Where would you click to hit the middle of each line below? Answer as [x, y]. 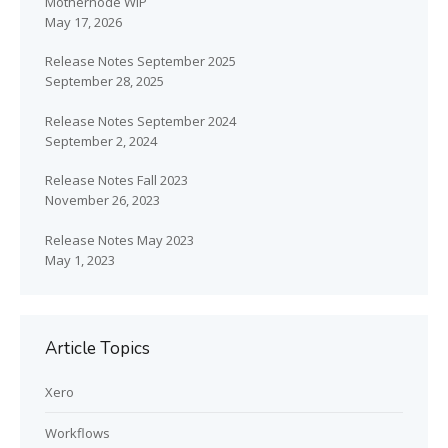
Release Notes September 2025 [140, 61]
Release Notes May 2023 [119, 239]
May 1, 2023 [80, 259]
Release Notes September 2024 [140, 120]
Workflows [77, 432]
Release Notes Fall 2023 [116, 180]
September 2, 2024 [101, 140]
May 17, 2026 [83, 21]
